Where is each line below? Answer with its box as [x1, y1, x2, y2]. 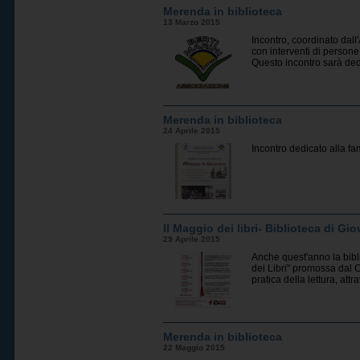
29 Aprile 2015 [163, 235, 221, 243]
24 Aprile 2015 [163, 126, 221, 135]
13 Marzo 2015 [163, 18, 221, 27]
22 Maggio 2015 [163, 343, 226, 352]
